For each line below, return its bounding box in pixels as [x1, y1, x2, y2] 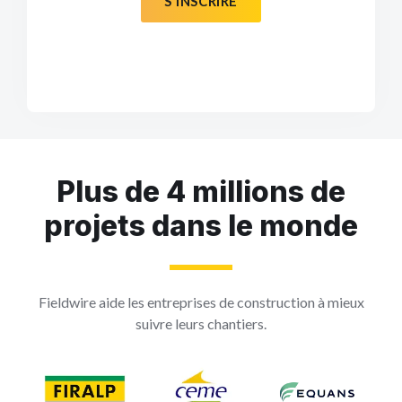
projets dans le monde [44, 208, 358, 244]
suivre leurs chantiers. [135, 315, 267, 333]
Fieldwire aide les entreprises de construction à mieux [38, 293, 364, 311]
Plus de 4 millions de [57, 174, 345, 210]
